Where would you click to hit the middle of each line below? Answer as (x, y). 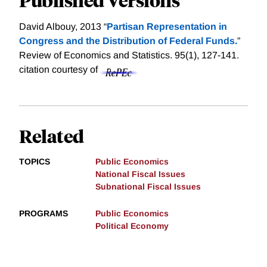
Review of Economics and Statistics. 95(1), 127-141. (129, 55)
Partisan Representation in (167, 27)
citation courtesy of (60, 70)
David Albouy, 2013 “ (63, 27)
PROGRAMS (44, 214)
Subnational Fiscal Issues (148, 187)
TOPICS (35, 162)
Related (52, 136)
